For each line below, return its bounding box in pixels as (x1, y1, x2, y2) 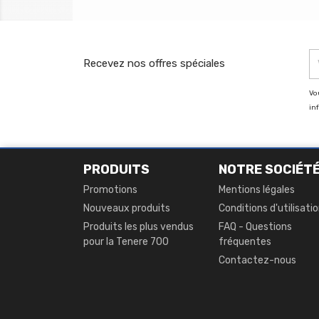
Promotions (83, 184, 137, 196)
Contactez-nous (218, 254, 296, 266)
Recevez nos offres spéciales (83, 57, 225, 70)
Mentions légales (218, 184, 295, 196)
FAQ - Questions (218, 221, 292, 233)
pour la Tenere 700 (83, 236, 169, 248)
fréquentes (218, 236, 271, 248)
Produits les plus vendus (83, 221, 194, 233)
